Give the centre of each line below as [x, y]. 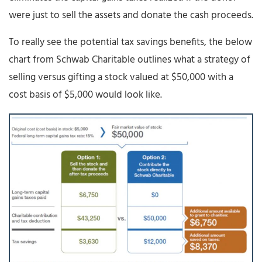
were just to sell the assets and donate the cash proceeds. [131, 15]
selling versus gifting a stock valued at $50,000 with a [121, 77]
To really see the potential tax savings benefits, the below [130, 42]
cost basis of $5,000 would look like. [85, 95]
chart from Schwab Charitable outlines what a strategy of [130, 60]
